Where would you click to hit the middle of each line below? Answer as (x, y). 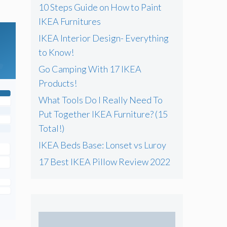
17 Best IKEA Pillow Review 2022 (104, 162)
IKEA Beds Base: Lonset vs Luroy (102, 145)
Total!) (51, 128)
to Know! (56, 52)
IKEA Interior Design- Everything (104, 38)
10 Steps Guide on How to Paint (100, 7)
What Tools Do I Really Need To (101, 100)
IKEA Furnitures (70, 21)
